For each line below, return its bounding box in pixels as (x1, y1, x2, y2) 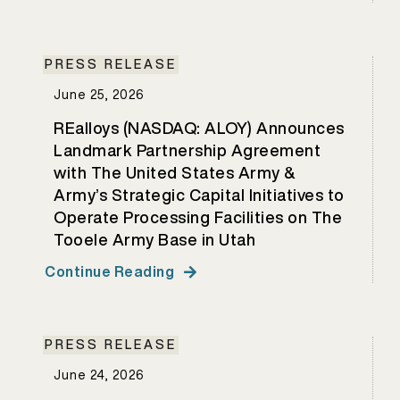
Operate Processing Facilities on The (54, 209, 342, 225)
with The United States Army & (54, 164, 296, 180)
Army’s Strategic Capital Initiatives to (54, 187, 345, 203)
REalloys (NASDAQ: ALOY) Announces (54, 120, 345, 136)
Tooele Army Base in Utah (54, 231, 255, 247)
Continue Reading (45, 264, 174, 279)
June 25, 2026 (54, 88, 145, 101)
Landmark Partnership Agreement (54, 142, 321, 158)
